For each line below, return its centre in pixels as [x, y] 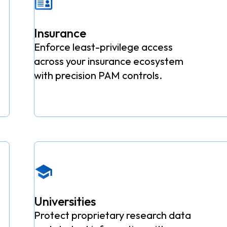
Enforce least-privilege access [103, 47]
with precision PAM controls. [98, 75]
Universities [65, 201]
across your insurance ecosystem [108, 61]
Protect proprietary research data [112, 215]
